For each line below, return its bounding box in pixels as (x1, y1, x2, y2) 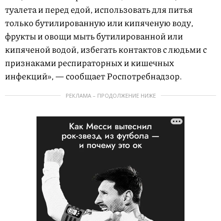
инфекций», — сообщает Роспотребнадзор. (5, 70, 182, 82)
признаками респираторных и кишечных (5, 56, 174, 69)
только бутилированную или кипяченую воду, (5, 16, 193, 29)
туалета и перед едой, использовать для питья (5, 3, 193, 16)
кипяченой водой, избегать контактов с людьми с (5, 43, 207, 56)
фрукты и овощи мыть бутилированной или (5, 30, 183, 42)
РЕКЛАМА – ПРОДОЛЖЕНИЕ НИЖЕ (65, 92, 156, 99)
